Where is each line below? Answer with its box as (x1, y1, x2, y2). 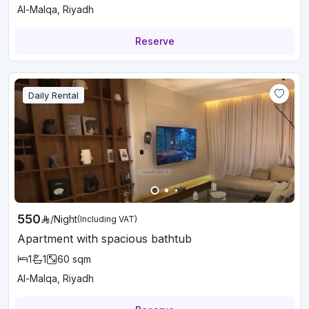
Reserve (134, 35, 175, 47)
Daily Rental (28, 90, 79, 101)
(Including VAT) (77, 214, 137, 224)
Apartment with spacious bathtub (17, 232, 192, 246)
